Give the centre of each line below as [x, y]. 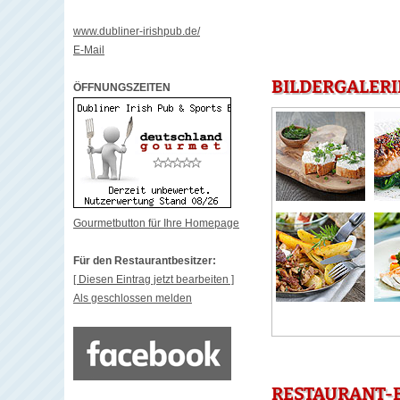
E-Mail [89, 50]
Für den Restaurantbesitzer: [145, 261]
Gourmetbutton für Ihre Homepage [156, 223]
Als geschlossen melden [133, 298]
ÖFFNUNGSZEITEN [122, 87]
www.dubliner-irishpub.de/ [137, 31]
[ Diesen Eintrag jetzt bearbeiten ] [154, 279]
